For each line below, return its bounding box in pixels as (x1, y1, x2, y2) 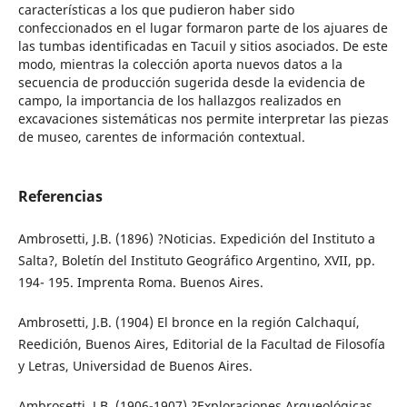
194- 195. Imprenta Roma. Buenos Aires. (17, 273, 263, 292)
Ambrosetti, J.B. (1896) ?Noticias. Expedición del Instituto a (17, 230, 375, 248)
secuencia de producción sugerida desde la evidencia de (17, 74, 365, 91)
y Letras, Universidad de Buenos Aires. (17, 357, 253, 375)
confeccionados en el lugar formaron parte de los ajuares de (17, 19, 388, 36)
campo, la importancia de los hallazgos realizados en (17, 92, 342, 109)
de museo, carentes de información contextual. (17, 128, 305, 145)
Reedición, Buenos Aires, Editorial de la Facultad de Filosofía (17, 335, 385, 353)
